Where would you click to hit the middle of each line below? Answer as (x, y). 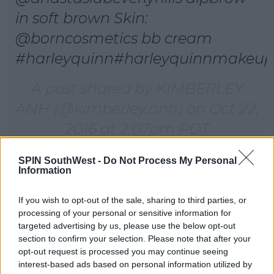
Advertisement (137, 170)
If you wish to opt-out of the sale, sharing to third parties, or (132, 200)
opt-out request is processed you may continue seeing (123, 251)
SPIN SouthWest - (61, 161)
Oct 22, (234, 108)
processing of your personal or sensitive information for (125, 213)
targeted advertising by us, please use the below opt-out (127, 226)
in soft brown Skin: (82, 18)
